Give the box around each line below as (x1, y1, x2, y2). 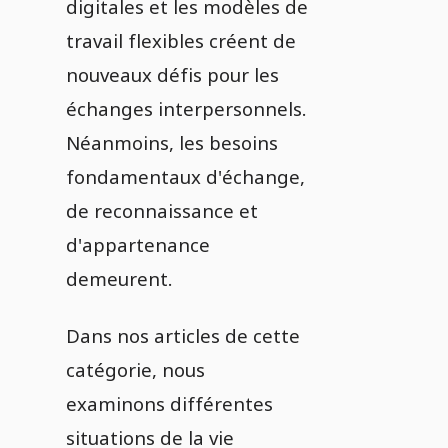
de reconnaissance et (66, 198, 258, 223)
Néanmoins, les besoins (66, 130, 278, 155)
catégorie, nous (66, 357, 205, 382)
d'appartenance (66, 232, 210, 257)
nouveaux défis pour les (66, 62, 279, 87)
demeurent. (66, 266, 172, 291)
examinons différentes (66, 391, 273, 416)
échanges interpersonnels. (66, 96, 306, 121)
